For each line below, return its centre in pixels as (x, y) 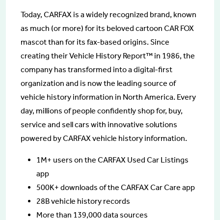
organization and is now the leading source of (98, 83)
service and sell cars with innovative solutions (99, 125)
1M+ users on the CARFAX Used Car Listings (112, 160)
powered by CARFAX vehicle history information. (104, 138)
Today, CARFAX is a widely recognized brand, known (109, 15)
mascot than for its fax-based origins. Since (95, 42)
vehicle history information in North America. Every (108, 97)
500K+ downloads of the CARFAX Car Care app (116, 188)
